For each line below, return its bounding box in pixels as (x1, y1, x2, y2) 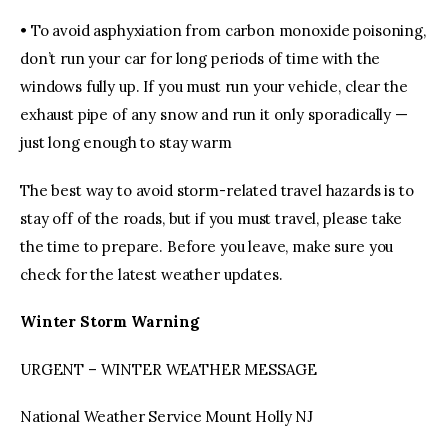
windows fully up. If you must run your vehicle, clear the (20, 77, 408, 97)
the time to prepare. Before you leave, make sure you (20, 236, 394, 256)
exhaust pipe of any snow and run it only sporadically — (20, 105, 408, 125)
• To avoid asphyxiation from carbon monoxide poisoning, (20, 21, 426, 41)
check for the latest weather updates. (20, 264, 283, 284)
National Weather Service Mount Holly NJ (20, 407, 314, 427)
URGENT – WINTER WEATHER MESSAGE (20, 359, 317, 379)
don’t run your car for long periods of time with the (20, 49, 381, 69)
